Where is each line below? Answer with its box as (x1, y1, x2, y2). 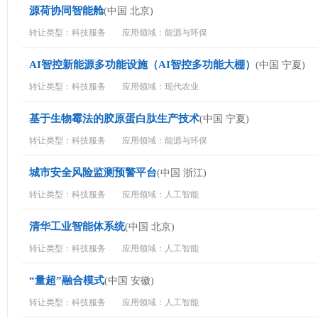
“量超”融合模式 (29, 275, 104, 286)
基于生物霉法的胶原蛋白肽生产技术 (29, 113, 199, 124)
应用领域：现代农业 (122, 82, 199, 92)
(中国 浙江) (157, 168, 207, 178)
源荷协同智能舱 (29, 5, 104, 16)
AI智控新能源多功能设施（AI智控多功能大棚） (29, 59, 256, 70)
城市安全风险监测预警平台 (29, 167, 157, 178)
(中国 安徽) (104, 275, 154, 286)
